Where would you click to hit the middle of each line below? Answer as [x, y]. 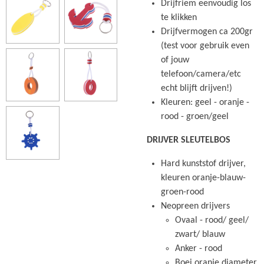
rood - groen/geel [195, 117]
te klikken [179, 18]
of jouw [175, 60]
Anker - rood [199, 249]
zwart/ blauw [200, 235]
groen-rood [182, 192]
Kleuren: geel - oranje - [205, 103]
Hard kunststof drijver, [203, 164]
